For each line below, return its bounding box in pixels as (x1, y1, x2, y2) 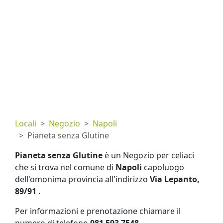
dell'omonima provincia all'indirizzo (15, 174, 150, 185)
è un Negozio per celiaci (103, 150, 194, 161)
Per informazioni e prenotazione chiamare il (15, 206, 181, 217)
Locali (15, 118, 36, 129)
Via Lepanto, (150, 174, 200, 185)
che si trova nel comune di (15, 162, 115, 173)
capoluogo (142, 162, 184, 173)
